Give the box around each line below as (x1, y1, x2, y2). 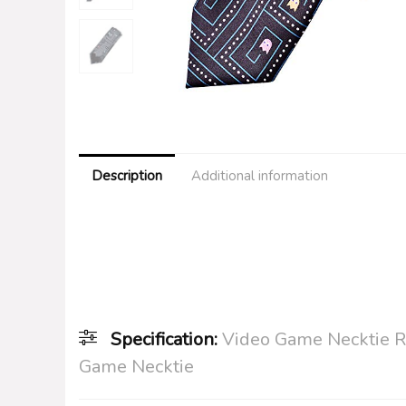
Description (92, 167, 162, 185)
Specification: (111, 327, 222, 352)
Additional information (191, 167, 328, 185)
